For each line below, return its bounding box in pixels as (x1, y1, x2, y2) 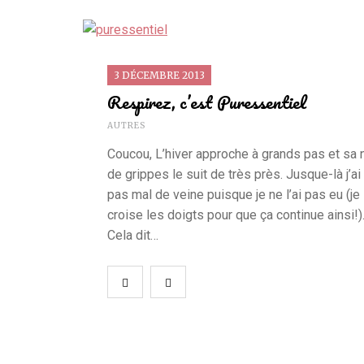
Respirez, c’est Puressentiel (107, 87, 306, 116)
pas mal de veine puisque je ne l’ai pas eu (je (107, 186, 360, 202)
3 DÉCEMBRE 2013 (114, 68, 205, 81)
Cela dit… (107, 227, 158, 243)
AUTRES (107, 119, 145, 131)
